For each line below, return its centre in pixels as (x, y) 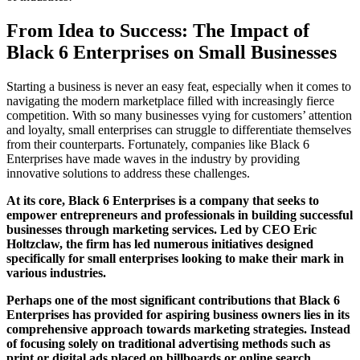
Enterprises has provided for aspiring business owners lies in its (178, 314)
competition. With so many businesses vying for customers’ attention (179, 115)
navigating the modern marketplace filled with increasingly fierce (170, 100)
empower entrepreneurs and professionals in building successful (180, 215)
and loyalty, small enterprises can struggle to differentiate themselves (179, 129)
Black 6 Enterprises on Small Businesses (172, 52)
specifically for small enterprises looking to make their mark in (175, 258)
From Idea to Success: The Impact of (158, 30)
